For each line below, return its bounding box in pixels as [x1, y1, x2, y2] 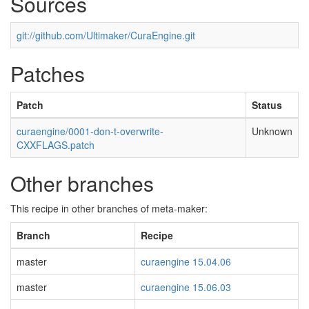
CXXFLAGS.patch [17, 138, 94, 152]
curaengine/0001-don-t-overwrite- [17, 124, 163, 138]
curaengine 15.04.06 [141, 255, 231, 268]
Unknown [252, 124, 292, 138]
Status [252, 98, 282, 112]
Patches [10, 59, 85, 88]
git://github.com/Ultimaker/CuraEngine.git [17, 28, 195, 42]
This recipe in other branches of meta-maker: [10, 201, 208, 215]
